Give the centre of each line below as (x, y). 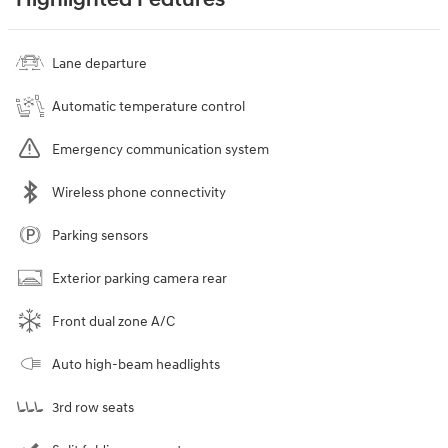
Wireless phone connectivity (139, 193)
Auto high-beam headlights (136, 365)
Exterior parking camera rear (139, 279)
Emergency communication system (160, 150)
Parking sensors (100, 236)
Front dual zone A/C (113, 322)
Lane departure (99, 64)
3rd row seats (93, 408)
